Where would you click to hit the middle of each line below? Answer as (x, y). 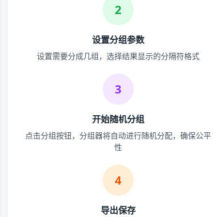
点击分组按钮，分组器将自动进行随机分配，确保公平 (118, 136)
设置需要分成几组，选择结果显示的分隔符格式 (118, 56)
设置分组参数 (118, 40)
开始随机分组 (118, 119)
